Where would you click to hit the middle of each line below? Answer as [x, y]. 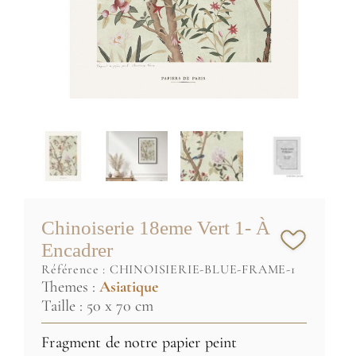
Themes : [71, 286]
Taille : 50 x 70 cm [98, 306]
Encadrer [77, 250]
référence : [80, 269]
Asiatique [129, 286]
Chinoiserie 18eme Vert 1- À [156, 227]
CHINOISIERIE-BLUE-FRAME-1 [202, 269]
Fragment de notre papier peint [139, 342]
